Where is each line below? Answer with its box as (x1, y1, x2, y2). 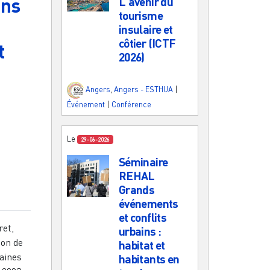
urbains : (118, 224, 162, 238)
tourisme (118, 8, 163, 22)
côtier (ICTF (118, 36, 176, 50)
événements (118, 196, 178, 210)
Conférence (111, 99, 151, 109)
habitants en (118, 251, 180, 266)
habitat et (118, 237, 165, 252)
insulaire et (118, 22, 173, 36)
